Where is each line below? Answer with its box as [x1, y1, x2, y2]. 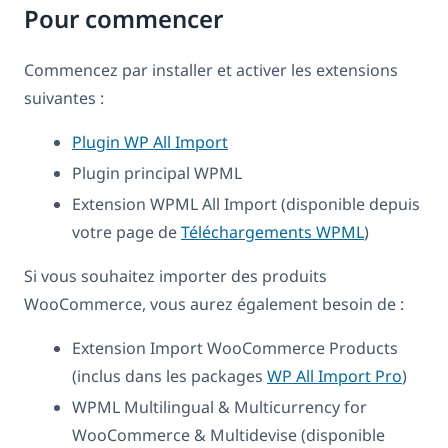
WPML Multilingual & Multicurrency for [72, 396, 367, 419]
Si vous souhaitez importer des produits [24, 265, 327, 288]
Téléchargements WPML [181, 221, 364, 244]
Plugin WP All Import [72, 131, 228, 154]
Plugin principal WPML [72, 162, 242, 185]
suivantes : [24, 87, 104, 110]
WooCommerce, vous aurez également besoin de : [24, 293, 404, 316]
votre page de [72, 221, 181, 244]
